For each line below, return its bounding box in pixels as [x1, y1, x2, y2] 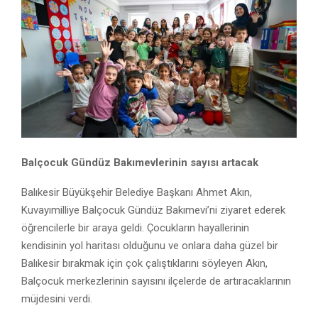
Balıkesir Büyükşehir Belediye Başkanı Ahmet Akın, [21, 185, 252, 199]
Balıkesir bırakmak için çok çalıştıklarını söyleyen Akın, [21, 256, 268, 270]
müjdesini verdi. [21, 292, 92, 305]
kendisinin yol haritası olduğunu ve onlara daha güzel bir [21, 238, 278, 252]
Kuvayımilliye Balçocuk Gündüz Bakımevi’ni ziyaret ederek [21, 203, 285, 216]
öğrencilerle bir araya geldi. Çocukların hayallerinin [21, 221, 249, 234]
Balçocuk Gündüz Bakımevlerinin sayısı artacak [21, 155, 258, 169]
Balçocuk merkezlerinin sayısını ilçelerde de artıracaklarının [21, 274, 291, 287]
